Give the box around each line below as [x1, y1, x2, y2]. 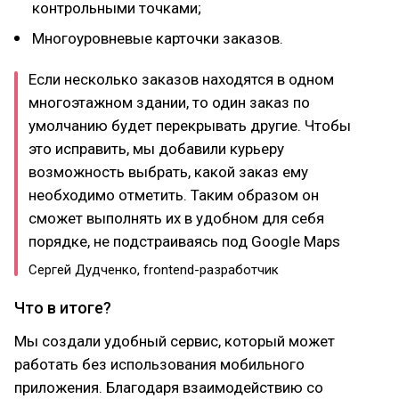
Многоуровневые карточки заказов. [32, 29, 283, 47]
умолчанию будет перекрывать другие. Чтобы [28, 117, 351, 134]
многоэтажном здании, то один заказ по [28, 94, 310, 111]
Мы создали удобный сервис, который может [14, 332, 335, 350]
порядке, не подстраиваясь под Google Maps [28, 232, 340, 250]
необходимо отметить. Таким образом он [28, 186, 319, 204]
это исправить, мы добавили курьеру [28, 140, 284, 158]
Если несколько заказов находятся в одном [28, 70, 334, 88]
